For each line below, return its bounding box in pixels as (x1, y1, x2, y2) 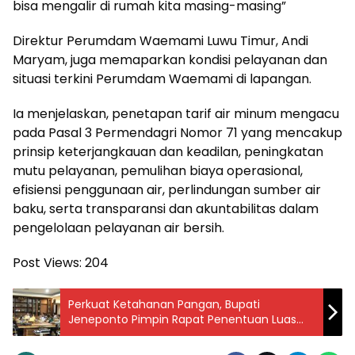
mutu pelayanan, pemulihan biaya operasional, (13, 161, 303, 180)
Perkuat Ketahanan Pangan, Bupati (68, 296, 260, 312)
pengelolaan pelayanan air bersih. (13, 218, 224, 237)
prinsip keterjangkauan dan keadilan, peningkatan (13, 142, 323, 161)
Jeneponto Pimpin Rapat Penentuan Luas (68, 311, 296, 327)
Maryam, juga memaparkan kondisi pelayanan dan (13, 50, 327, 69)
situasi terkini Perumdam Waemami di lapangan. (13, 69, 311, 88)
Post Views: (13, 253, 82, 272)
